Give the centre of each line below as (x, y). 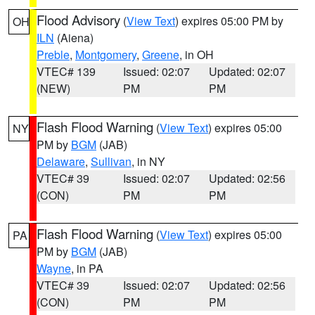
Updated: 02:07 (247, 71)
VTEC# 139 (66, 71)
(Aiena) (74, 38)
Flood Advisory (78, 20)
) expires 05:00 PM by (229, 21)
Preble (53, 54)
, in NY (148, 161)
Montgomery (106, 54)
